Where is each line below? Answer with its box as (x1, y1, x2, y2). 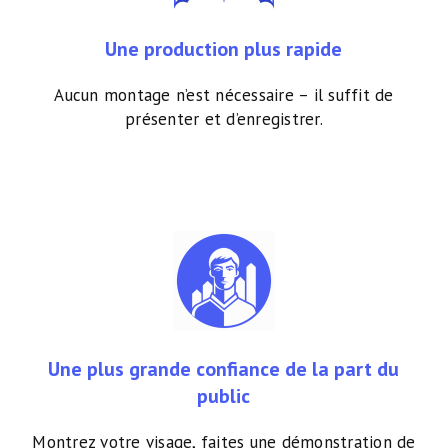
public (197, 383, 251, 410)
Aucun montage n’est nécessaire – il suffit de (54, 84, 394, 107)
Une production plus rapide (105, 36, 343, 63)
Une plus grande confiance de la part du (48, 356, 400, 383)
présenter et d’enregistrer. (125, 108, 323, 131)
